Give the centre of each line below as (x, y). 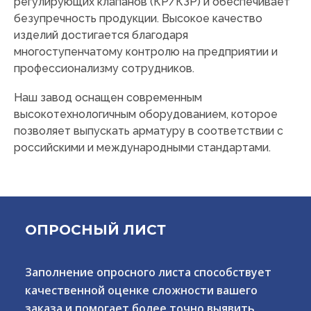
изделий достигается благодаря (101, 35)
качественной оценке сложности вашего (141, 291)
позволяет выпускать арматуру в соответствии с (149, 131)
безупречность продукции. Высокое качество (138, 19)
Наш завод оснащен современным (108, 98)
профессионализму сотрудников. (104, 69)
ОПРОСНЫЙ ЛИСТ (95, 230)
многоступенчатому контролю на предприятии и (146, 52)
